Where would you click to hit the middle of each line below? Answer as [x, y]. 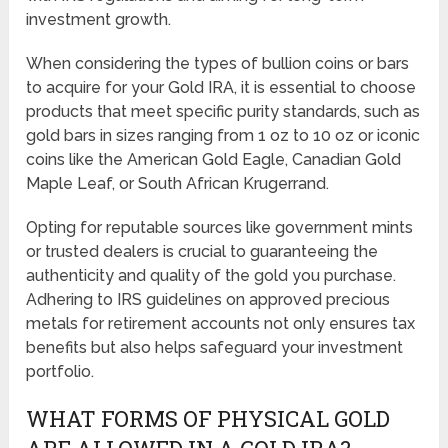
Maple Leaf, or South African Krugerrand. [178, 183]
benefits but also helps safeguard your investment [215, 347]
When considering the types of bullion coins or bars [218, 63]
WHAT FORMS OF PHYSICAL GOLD [208, 418]
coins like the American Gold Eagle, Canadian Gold [214, 159]
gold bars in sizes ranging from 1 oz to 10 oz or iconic [223, 135]
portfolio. [60, 371]
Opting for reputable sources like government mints [220, 227]
